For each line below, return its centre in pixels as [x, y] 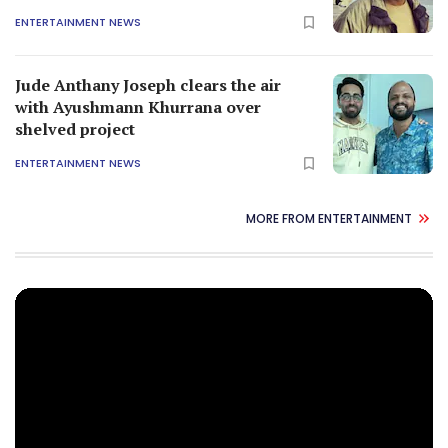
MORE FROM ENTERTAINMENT [329, 218]
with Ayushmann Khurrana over [138, 107]
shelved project [75, 129]
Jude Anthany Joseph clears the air [148, 85]
